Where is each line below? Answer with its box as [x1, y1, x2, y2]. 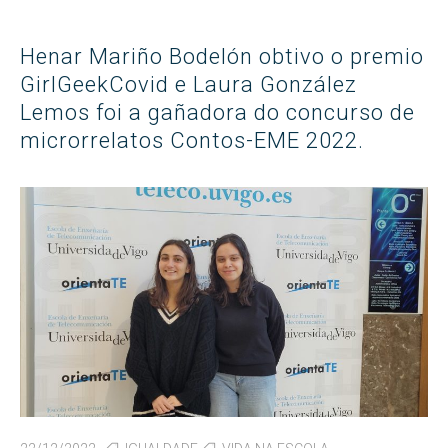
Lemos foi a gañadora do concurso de [20, 100, 415, 126]
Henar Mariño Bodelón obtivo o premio [20, 44, 424, 70]
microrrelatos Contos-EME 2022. [20, 128, 364, 154]
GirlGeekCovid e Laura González [20, 72, 357, 98]
